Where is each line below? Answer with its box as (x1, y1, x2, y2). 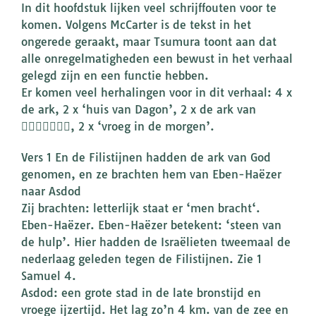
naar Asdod (21, 184, 81, 199)
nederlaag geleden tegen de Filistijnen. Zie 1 (21, 252, 262, 267)
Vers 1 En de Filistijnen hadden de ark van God (21, 150, 271, 165)
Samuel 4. (21, 269, 76, 284)
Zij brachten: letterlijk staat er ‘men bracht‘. (21, 201, 260, 216)
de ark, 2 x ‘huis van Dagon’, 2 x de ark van (21, 102, 256, 117)
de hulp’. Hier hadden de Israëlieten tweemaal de (21, 235, 291, 250)
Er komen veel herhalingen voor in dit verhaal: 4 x (21, 85, 292, 100)
